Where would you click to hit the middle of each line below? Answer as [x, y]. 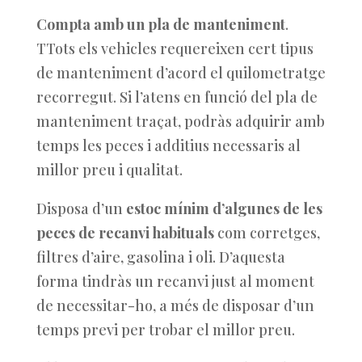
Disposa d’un [81, 208]
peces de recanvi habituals [125, 233]
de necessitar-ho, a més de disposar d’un [175, 305]
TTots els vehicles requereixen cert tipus [175, 48]
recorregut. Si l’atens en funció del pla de [177, 97]
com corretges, [267, 233]
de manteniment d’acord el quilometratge [181, 73]
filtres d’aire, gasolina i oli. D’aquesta [160, 257]
